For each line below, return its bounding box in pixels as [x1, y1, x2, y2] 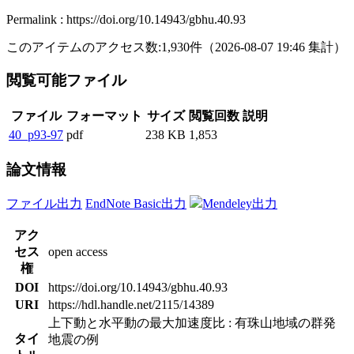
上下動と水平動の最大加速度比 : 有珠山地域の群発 [48, 315, 336, 330]
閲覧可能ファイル [6, 72, 130, 89]
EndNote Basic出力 [85, 196, 186, 210]
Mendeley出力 [202, 196, 277, 210]
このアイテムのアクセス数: [6, 40, 161, 54]
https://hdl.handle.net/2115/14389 [48, 297, 214, 311]
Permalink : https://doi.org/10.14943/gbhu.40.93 [6, 12, 246, 26]
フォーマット [66, 109, 142, 123]
